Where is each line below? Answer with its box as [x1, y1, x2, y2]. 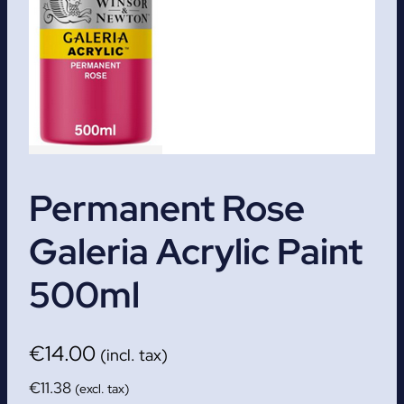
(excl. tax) [75, 380, 129, 397]
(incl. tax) [100, 344, 168, 365]
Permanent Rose [29, 184, 305, 232]
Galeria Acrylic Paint [29, 227, 363, 275]
